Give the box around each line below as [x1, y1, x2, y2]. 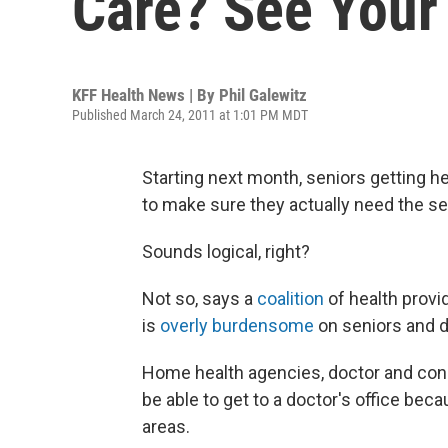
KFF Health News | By [72, 85, 219, 105]
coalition [257, 288, 324, 309]
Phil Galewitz [219, 85, 307, 105]
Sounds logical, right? [142, 241, 310, 262]
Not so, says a [142, 288, 257, 309]
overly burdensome [160, 315, 314, 336]
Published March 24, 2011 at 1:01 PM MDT [72, 107, 308, 123]
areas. [142, 416, 190, 437]
